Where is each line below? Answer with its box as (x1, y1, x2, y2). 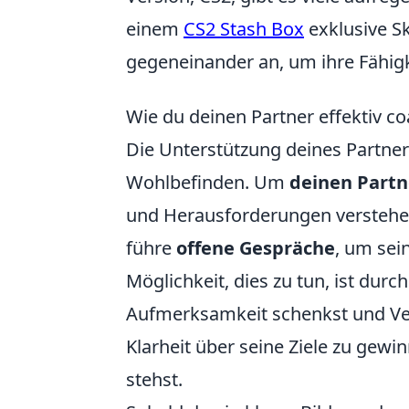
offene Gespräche (176, 236, 335, 260)
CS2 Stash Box (184, 16, 304, 41)
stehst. (126, 367, 183, 392)
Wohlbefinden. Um (126, 170, 289, 194)
